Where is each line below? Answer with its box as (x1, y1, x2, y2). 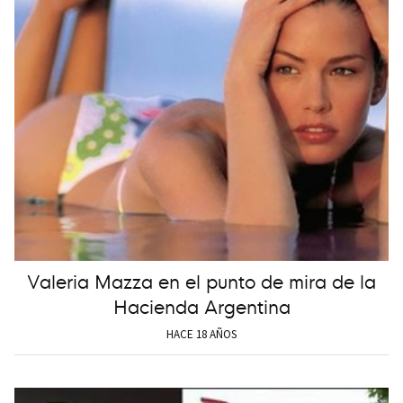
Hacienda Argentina (112, 291, 291, 320)
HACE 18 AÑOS (166, 326, 237, 342)
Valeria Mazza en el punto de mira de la (27, 266, 376, 295)
